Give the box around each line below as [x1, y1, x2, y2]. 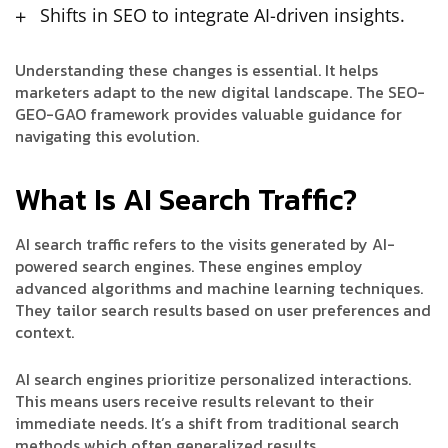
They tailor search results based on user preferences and [15, 298, 431, 323]
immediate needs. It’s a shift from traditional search [15, 411, 399, 436]
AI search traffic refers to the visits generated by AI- [15, 232, 395, 257]
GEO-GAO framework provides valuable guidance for [15, 102, 402, 127]
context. [15, 320, 74, 345]
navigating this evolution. [15, 124, 199, 149]
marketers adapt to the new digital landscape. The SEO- [15, 80, 425, 105]
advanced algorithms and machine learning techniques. [15, 276, 423, 301]
